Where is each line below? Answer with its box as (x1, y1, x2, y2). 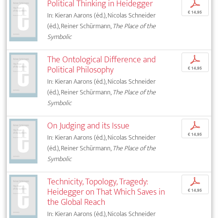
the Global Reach (47, 194, 106, 210)
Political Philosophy (47, 62, 114, 77)
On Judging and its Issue (47, 118, 130, 133)
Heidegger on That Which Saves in (47, 184, 165, 200)
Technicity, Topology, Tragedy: (47, 174, 148, 189)
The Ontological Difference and (47, 52, 156, 67)
